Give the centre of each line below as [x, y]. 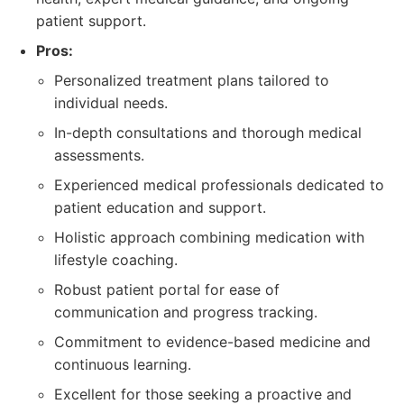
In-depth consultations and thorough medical [208, 133]
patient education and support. [160, 207]
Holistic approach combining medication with [209, 237]
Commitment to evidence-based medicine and [212, 342]
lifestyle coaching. [116, 260]
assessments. [99, 155]
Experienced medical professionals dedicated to [219, 185]
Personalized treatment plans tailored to [192, 80]
